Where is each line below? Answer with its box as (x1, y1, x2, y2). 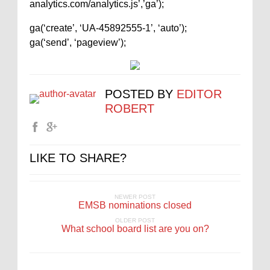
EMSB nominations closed (78, 200, 192, 211)
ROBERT (105, 102, 154, 116)
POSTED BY (105, 87, 177, 101)
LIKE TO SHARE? (30, 151, 127, 165)
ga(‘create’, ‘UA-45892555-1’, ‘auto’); (30, 23, 187, 34)
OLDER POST (115, 217, 155, 224)
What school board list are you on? (61, 224, 209, 234)
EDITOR (177, 87, 222, 101)
